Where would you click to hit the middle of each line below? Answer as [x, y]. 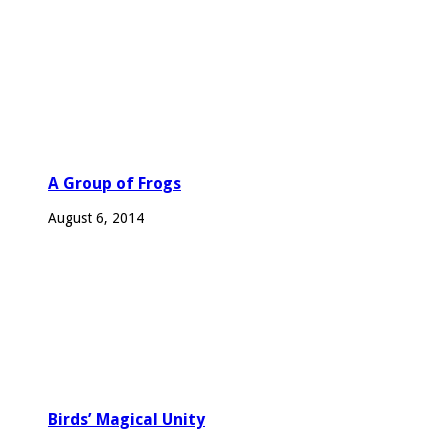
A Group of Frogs [114, 184]
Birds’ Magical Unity [126, 420]
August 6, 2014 [96, 217]
